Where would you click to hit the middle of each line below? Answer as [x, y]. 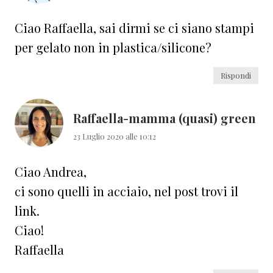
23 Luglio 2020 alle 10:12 [115, 136]
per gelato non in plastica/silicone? [113, 47]
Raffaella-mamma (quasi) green [165, 118]
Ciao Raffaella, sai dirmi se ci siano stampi [134, 27]
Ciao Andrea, [51, 171]
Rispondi [236, 75]
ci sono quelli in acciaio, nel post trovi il [126, 191]
